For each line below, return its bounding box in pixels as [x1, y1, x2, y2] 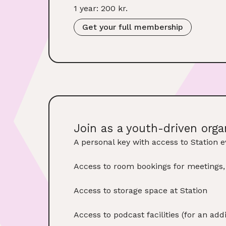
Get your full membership [82, 22, 183, 32]
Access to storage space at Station [74, 185, 207, 195]
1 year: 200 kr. [74, 3, 128, 13]
